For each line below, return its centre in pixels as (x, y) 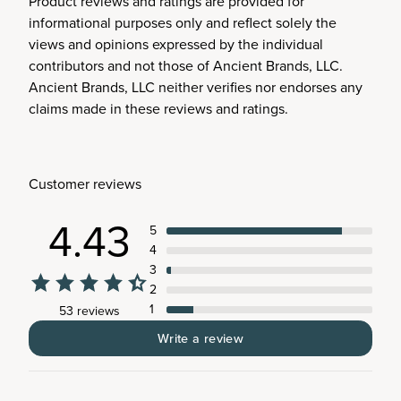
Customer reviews (85, 184)
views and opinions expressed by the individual (176, 44)
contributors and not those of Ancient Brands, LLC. (186, 66)
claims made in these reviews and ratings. (158, 109)
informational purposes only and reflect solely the (183, 23)
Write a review (200, 338)
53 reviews (89, 311)
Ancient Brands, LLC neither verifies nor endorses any (196, 87)
